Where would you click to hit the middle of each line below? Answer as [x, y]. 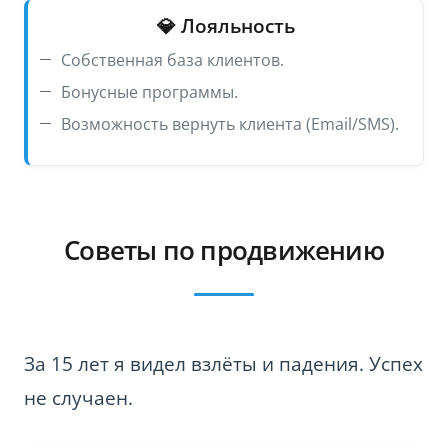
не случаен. [78, 397]
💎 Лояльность [225, 26]
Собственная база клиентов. [172, 60]
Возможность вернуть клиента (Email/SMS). [230, 124]
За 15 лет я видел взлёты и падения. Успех [223, 363]
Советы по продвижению [224, 250]
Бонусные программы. [149, 92]
